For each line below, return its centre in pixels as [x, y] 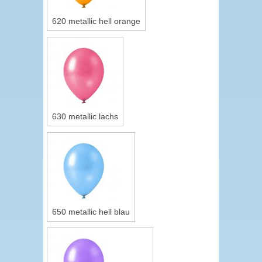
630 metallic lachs [85, 116]
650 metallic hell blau [91, 212]
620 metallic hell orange [96, 21]
